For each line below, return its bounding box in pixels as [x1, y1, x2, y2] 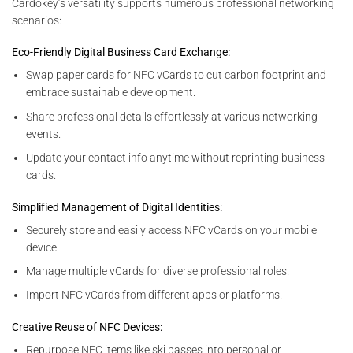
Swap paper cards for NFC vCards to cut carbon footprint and [26, 69, 327, 82]
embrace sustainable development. [26, 86, 196, 99]
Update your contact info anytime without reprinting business [26, 151, 325, 165]
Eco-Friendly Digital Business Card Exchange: [12, 46, 230, 59]
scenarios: [12, 14, 61, 28]
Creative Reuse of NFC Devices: [12, 320, 162, 333]
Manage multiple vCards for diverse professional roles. [26, 265, 290, 278]
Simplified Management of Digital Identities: [12, 200, 222, 214]
